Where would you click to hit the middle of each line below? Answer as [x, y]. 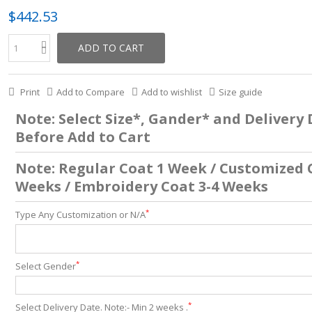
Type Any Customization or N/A [80, 214]
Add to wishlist [171, 92]
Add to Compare [90, 92]
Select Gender [45, 266]
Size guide [240, 92]
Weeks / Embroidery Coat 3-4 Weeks [141, 186]
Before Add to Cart [83, 137]
